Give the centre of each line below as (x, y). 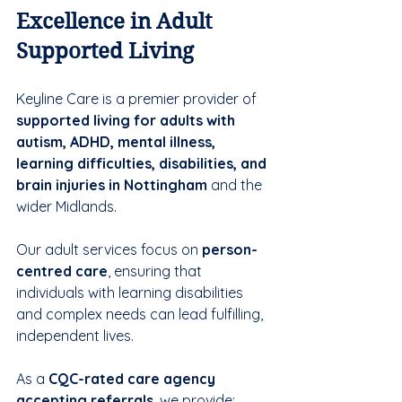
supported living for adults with (127, 120)
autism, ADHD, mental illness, (118, 141)
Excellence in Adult (117, 21)
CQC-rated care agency (134, 378)
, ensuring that (157, 271)
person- (230, 249)
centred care (62, 271)
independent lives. (75, 335)
